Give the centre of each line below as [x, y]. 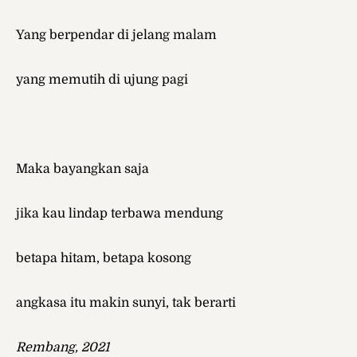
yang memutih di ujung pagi [102, 80]
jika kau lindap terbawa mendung [120, 214]
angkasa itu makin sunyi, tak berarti [126, 303]
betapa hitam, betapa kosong [104, 259]
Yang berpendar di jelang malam [116, 35]
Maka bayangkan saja [82, 169]
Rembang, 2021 [63, 348]
